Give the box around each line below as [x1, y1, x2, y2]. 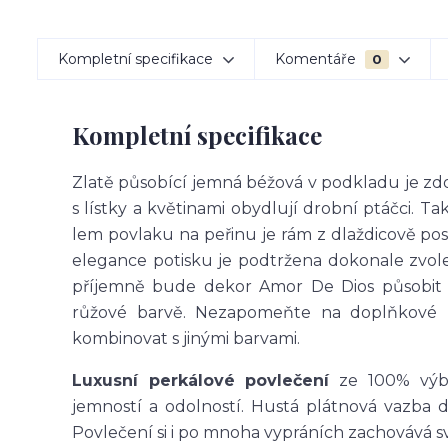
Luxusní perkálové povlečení [72, 371, 330, 390]
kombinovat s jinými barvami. [72, 329, 300, 348]
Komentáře [275, 50, 360, 68]
